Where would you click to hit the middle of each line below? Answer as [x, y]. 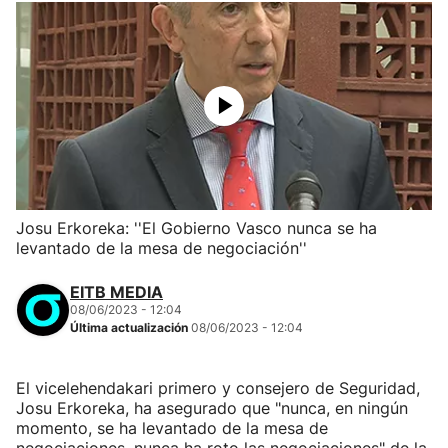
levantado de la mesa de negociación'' [161, 248]
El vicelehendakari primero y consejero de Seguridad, [218, 388]
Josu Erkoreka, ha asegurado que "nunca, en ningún [212, 408]
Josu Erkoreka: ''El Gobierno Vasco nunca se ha [196, 228]
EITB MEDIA [116, 292]
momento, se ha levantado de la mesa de [172, 428]
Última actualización [130, 327]
